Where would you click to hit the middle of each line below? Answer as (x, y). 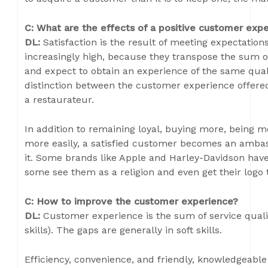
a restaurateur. (59, 100)
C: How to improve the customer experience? (131, 201)
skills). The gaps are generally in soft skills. (123, 230)
